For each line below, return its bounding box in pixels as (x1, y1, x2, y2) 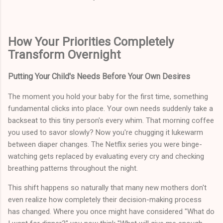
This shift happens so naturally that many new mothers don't (8, 183, 207, 192)
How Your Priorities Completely (8, 34, 174, 49)
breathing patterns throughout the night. (8, 163, 138, 173)
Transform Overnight (8, 47, 120, 62)
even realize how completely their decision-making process (8, 195, 202, 204)
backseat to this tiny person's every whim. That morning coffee (8, 115, 214, 125)
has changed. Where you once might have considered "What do (8, 207, 215, 216)
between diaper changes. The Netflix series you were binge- (8, 139, 202, 149)
